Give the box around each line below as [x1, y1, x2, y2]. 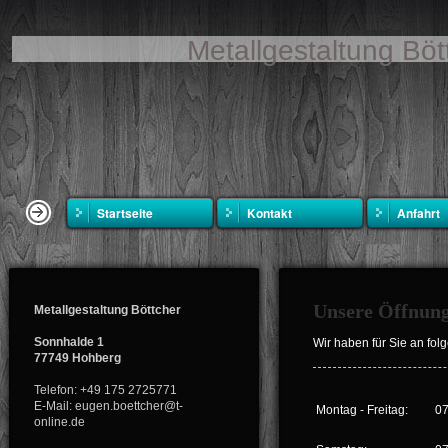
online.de [34, 415, 85, 429]
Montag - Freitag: [316, 403, 408, 417]
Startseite [97, 204, 153, 222]
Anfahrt [397, 204, 440, 222]
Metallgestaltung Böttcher [34, 303, 181, 317]
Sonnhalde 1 [34, 335, 104, 349]
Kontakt [247, 204, 292, 222]
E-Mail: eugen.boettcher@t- [34, 399, 183, 413]
